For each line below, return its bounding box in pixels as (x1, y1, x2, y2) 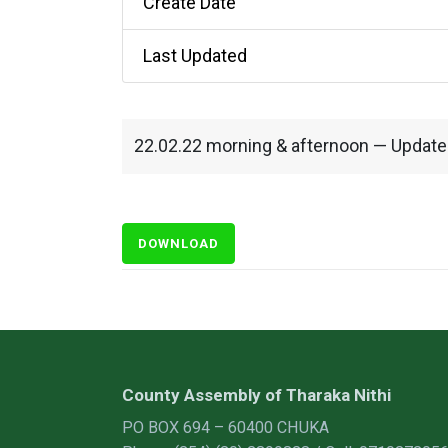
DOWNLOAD (138, 236, 219, 251)
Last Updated (143, 45, 247, 66)
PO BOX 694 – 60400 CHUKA (122, 418, 329, 437)
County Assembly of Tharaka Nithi (122, 385, 391, 405)
